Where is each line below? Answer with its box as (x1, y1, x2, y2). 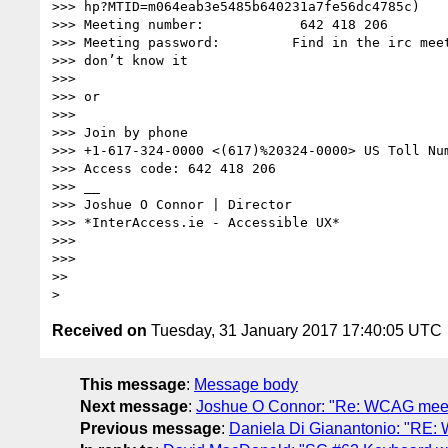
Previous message (80, 419, 221, 437)
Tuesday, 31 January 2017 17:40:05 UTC (147, 321, 442, 339)
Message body (194, 375, 298, 393)
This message (80, 375, 186, 393)
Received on (52, 321, 147, 339)
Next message (80, 397, 188, 415)
